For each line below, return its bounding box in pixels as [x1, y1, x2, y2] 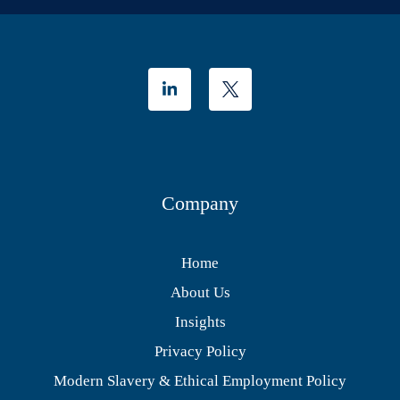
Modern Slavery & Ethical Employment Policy [54, 372, 346, 390]
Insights [174, 313, 226, 331]
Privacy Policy [154, 343, 246, 361]
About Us [170, 284, 230, 302]
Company [162, 192, 238, 215]
